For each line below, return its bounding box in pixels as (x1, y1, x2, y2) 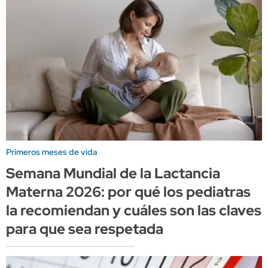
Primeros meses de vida (6, 147, 97, 158)
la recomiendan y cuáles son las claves (6, 201, 261, 220)
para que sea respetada (6, 220, 163, 239)
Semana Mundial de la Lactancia (6, 164, 220, 183)
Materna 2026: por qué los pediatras (6, 182, 251, 202)
